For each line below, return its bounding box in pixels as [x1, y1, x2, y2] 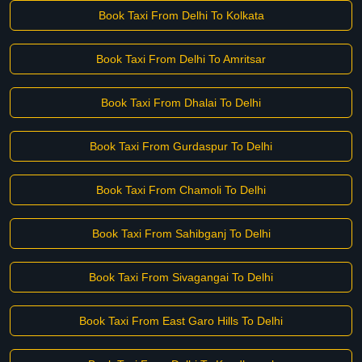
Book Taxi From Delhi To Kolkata [98, 9, 264, 22]
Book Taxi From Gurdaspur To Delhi [90, 140, 272, 153]
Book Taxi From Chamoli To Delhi [96, 183, 266, 196]
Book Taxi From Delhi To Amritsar [96, 53, 266, 65]
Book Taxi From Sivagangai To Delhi [89, 271, 273, 284]
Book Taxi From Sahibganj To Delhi [91, 227, 271, 240]
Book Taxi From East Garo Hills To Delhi [79, 314, 283, 327]
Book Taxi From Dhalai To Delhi [101, 96, 261, 109]
